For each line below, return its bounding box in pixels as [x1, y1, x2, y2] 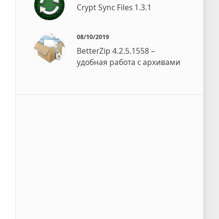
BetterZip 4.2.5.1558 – [77, 45, 155, 57]
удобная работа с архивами [77, 57, 181, 68]
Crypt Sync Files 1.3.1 [77, 2, 152, 13]
